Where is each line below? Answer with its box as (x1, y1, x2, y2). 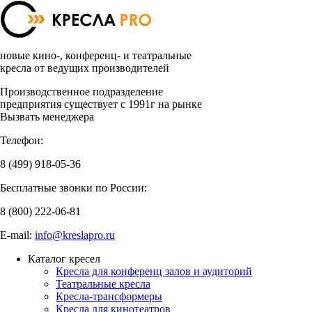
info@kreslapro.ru (35, 229, 115, 241)
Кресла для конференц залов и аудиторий (56, 265, 252, 277)
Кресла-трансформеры (56, 290, 162, 302)
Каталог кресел (28, 253, 100, 265)
